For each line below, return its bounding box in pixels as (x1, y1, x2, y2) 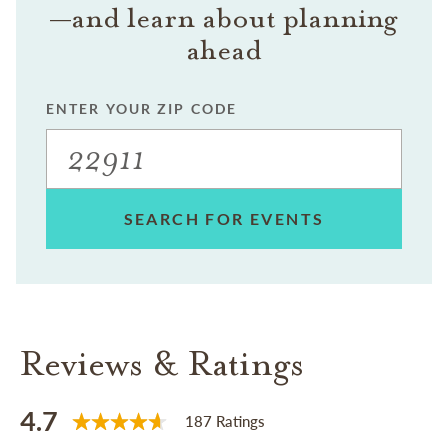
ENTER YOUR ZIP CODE (46, 100, 237, 118)
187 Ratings (185, 412, 265, 431)
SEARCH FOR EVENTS (123, 209, 325, 229)
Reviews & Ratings (20, 341, 304, 387)
